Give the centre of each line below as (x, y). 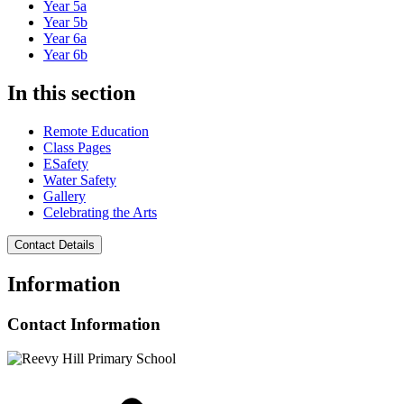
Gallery (64, 196)
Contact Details (55, 244)
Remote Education (96, 131)
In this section (71, 92)
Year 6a (65, 38)
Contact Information (84, 324)
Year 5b (65, 22)
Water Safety (80, 179)
